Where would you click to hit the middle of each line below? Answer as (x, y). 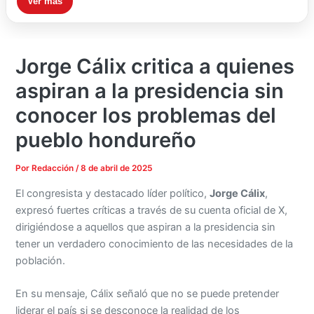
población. (41, 260)
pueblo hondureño (106, 140)
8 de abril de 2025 (117, 169)
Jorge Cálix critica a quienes (155, 67)
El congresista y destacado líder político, (113, 193)
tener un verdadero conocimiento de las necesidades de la (155, 244)
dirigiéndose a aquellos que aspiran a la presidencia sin (146, 227)
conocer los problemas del (146, 116)
